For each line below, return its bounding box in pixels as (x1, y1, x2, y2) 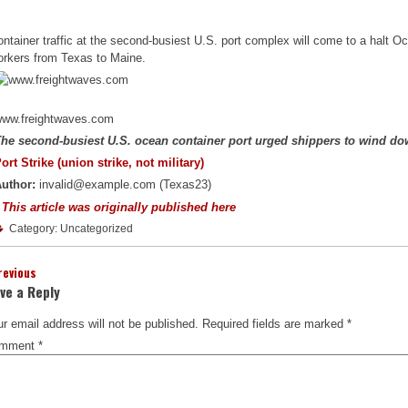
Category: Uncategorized (6, 221, 133, 235)
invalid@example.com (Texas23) (36, 178, 212, 192)
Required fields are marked (202, 316, 348, 331)
